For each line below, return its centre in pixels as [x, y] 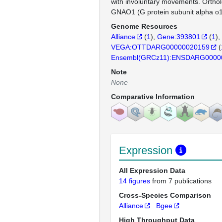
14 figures [136, 181]
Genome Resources [144, 26]
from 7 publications [182, 181]
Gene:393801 [179, 37]
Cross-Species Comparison [165, 195]
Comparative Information [153, 97]
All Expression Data [152, 170]
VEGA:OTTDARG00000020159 [160, 47]
